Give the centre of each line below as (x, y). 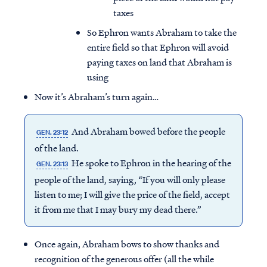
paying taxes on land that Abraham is (159, 62)
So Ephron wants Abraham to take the (162, 32)
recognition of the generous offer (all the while (124, 259)
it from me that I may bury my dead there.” (119, 209)
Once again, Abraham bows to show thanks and (127, 244)
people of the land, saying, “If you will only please (130, 180)
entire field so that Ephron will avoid (158, 47)
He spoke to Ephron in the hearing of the (151, 163)
